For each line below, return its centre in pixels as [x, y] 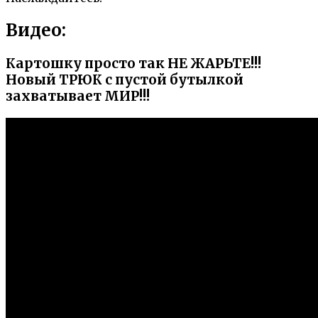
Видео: [36, 30]
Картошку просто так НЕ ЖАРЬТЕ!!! [133, 63]
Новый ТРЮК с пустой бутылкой [125, 79]
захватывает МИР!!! [78, 96]
